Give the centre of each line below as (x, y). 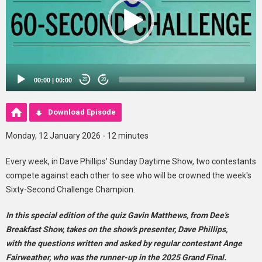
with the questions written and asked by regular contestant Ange (124, 243)
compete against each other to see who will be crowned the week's (129, 175)
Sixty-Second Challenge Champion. (70, 189)
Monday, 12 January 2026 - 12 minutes (77, 135)
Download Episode (82, 112)
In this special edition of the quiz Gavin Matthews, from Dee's (117, 215)
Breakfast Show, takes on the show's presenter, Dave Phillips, (117, 229)
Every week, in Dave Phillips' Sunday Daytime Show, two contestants (131, 161)
